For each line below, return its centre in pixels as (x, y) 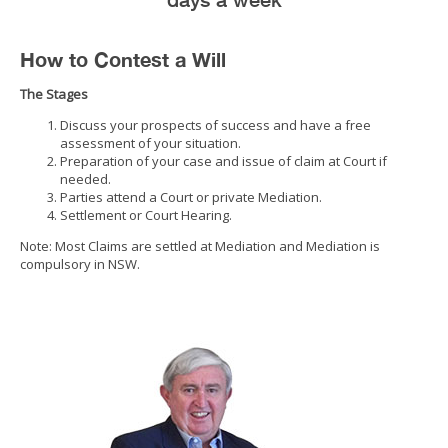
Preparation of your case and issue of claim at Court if (223, 161)
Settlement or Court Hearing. (146, 215)
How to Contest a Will (123, 59)
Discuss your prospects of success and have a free (215, 125)
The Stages (54, 94)
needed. (85, 179)
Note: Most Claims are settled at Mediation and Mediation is (200, 246)
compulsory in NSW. (80, 264)
